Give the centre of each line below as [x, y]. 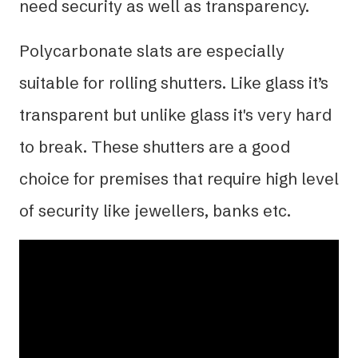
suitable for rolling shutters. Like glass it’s [174, 82]
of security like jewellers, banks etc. [155, 210]
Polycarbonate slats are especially [152, 50]
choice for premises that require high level [179, 178]
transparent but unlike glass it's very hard [175, 114]
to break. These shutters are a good [155, 146]
